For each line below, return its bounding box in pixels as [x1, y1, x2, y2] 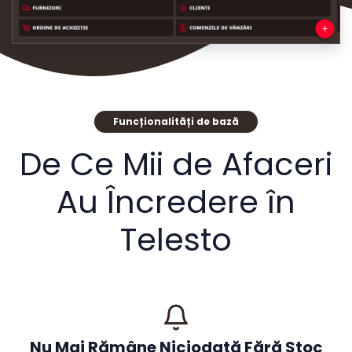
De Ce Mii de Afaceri [20, 142, 332, 187]
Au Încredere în [57, 180, 295, 225]
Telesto [120, 218, 232, 262]
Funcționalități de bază [113, 115, 239, 129]
